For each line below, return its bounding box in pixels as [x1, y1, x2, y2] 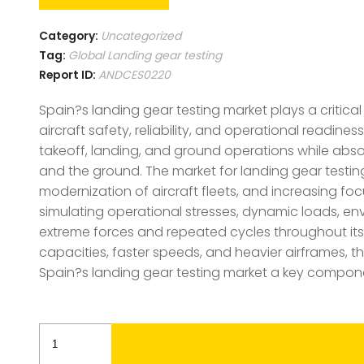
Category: [39, 27, 101, 44]
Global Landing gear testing [68, 46, 222, 63]
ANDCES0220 [98, 66, 171, 83]
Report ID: [39, 66, 98, 83]
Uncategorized [101, 27, 181, 44]
